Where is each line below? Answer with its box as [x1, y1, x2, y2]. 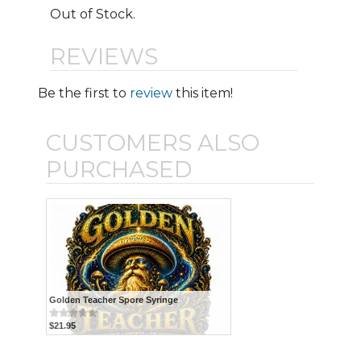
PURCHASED [46, 155, 193, 183]
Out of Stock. [50, 6, 136, 22]
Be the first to [38, 85, 131, 101]
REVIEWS [50, 42, 159, 70]
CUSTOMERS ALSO [46, 128, 260, 156]
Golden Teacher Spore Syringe [49, 294, 179, 305]
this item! [172, 85, 234, 101]
